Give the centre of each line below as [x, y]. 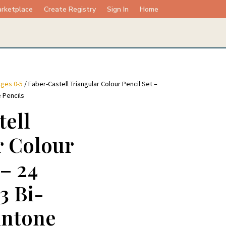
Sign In [118, 9]
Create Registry [70, 9]
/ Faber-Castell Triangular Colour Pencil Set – [90, 84]
